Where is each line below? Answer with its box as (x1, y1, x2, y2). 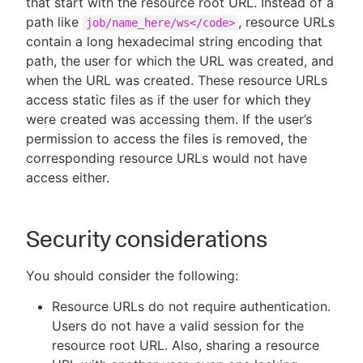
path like (26, 14, 83, 30)
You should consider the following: (26, 267, 238, 284)
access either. (26, 169, 109, 186)
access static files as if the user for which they (26, 92, 311, 108)
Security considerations (26, 225, 267, 253)
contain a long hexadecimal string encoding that (26, 33, 322, 49)
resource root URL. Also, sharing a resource (52, 337, 319, 353)
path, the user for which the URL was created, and (26, 53, 334, 69)
